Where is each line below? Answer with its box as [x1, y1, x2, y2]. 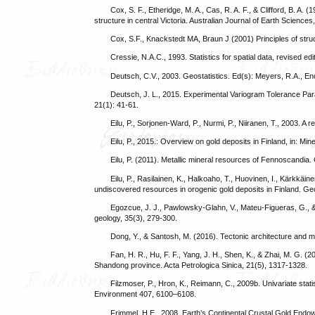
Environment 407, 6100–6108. [94, 290, 197, 299]
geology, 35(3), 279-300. [94, 213, 178, 222]
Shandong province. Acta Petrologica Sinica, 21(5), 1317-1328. [94, 261, 308, 270]
